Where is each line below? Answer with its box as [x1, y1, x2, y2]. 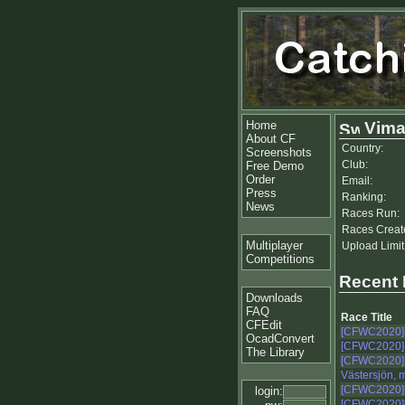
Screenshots [246, 146, 312, 159]
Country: [342, 142, 383, 155]
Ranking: [342, 191, 386, 203]
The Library [246, 345, 305, 359]
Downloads [246, 291, 303, 305]
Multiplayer [246, 239, 303, 252]
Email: [342, 174, 372, 187]
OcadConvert [246, 332, 315, 345]
